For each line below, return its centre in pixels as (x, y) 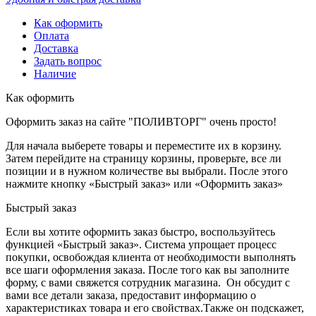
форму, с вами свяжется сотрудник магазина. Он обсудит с (148, 282)
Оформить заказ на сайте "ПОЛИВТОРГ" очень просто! (141, 121)
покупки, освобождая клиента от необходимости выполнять (151, 257)
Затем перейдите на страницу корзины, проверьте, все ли (144, 158)
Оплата (51, 35)
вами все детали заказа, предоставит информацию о (131, 295)
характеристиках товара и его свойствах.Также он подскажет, (155, 308)
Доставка (56, 48)
